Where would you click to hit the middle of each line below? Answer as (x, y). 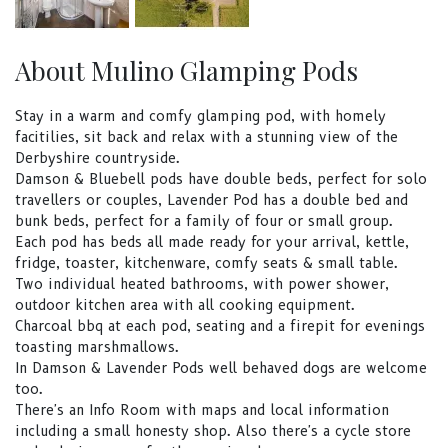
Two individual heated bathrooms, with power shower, (202, 284)
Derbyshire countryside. (97, 158)
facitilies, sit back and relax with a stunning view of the (206, 137)
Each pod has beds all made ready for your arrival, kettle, (212, 242)
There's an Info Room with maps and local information (202, 410)
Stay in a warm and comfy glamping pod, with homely (200, 116)
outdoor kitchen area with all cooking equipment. (185, 305)
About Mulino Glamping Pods (186, 71)
